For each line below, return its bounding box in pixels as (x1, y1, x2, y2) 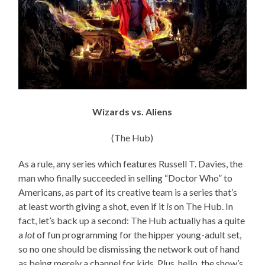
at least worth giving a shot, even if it (18, 200, 167, 212)
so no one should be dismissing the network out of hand (18, 243, 240, 254)
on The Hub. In (172, 200, 234, 212)
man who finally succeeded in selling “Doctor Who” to (18, 172, 233, 183)
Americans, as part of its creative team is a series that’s (18, 186, 238, 198)
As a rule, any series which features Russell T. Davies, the (18, 157, 243, 169)
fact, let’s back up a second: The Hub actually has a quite (18, 214, 245, 226)
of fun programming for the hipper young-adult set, (35, 228, 242, 240)
